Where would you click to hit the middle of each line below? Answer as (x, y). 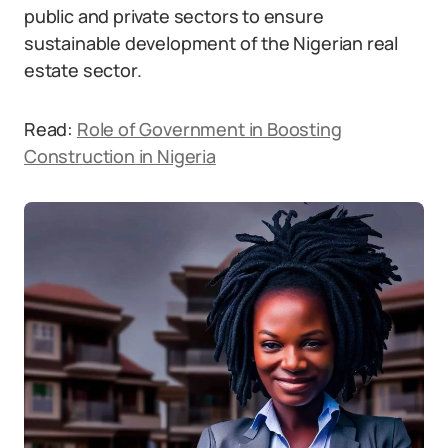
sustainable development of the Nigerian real (211, 43)
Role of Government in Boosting (209, 129)
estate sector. (83, 70)
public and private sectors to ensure (174, 16)
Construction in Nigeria (120, 156)
